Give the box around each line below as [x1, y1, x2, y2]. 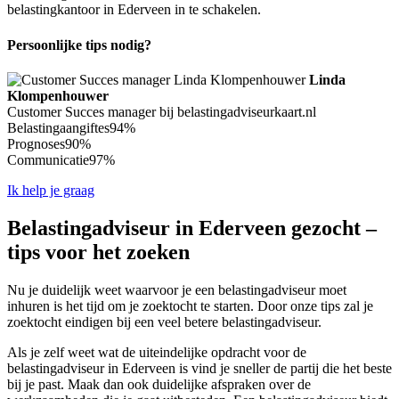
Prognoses [7, 135, 65, 151]
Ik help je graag [7, 182, 94, 198]
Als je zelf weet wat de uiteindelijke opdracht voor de [7, 344, 306, 360]
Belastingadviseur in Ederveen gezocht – [7, 216, 377, 240]
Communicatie [7, 151, 89, 167]
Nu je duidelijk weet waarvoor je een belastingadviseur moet [7, 281, 346, 297]
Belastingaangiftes [7, 119, 110, 135]
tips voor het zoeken [7, 240, 190, 264]
